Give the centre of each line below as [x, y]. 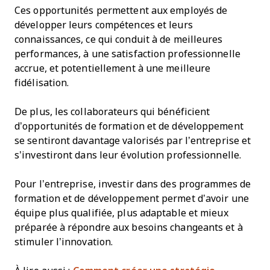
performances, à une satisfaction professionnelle [127, 54]
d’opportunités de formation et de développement [129, 126]
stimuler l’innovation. [64, 242]
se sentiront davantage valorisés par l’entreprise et [133, 140]
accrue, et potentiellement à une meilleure [113, 68]
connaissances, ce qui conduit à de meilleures [119, 39]
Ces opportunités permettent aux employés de [121, 10]
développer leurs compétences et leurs [104, 25]
